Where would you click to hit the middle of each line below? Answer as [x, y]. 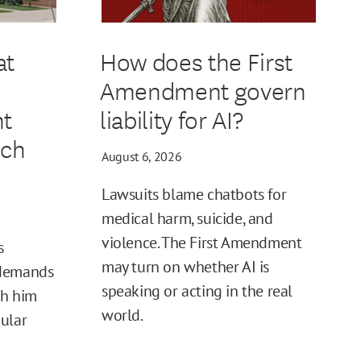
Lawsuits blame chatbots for [194, 195]
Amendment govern [203, 90]
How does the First [196, 61]
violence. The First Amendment [202, 243]
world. [122, 315]
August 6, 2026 [142, 157]
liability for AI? [171, 119]
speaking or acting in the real [197, 291]
